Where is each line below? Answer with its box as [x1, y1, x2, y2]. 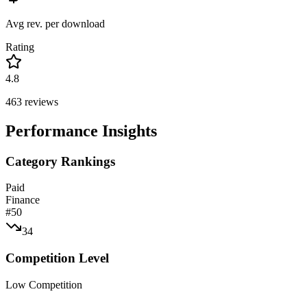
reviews [22, 95, 58, 108]
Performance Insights [5, 121, 157, 140]
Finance [5, 194, 40, 206]
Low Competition [5, 278, 82, 291]
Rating [5, 40, 34, 53]
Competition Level [5, 251, 109, 266]
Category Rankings [5, 153, 115, 169]
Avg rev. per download [5, 17, 105, 29]
